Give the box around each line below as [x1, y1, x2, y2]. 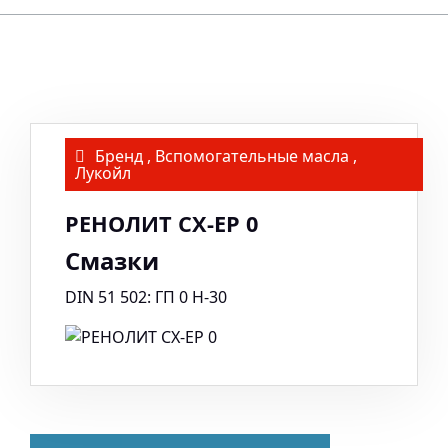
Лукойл [75, 161, 131, 184]
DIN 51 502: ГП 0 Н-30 [65, 285, 227, 308]
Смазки [65, 243, 159, 277]
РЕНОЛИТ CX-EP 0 [65, 208, 258, 238]
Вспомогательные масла [155, 144, 349, 167]
